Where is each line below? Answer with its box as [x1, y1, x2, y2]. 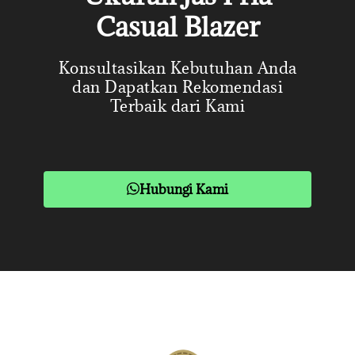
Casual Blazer [95, 9, 260, 44]
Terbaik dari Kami [109, 94, 246, 116]
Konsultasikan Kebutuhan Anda [58, 56, 297, 78]
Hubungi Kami [139, 180, 228, 198]
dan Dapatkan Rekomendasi [72, 75, 283, 97]
